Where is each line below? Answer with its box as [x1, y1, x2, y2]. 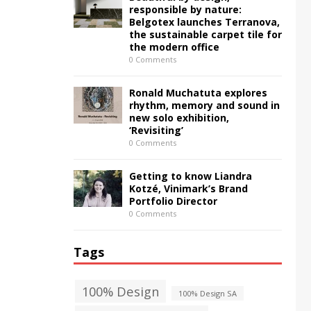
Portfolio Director [129, 194, 217, 208]
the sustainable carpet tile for [129, 28, 282, 41]
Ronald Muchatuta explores [129, 86, 267, 99]
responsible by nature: [129, 3, 242, 16]
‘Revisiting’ [129, 124, 183, 137]
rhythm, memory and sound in [129, 99, 280, 112]
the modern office [129, 40, 219, 53]
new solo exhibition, [129, 111, 229, 124]
